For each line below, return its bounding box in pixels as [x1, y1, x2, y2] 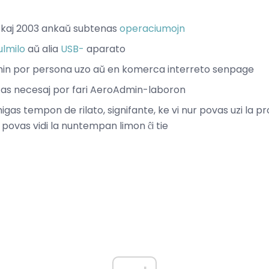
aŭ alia [25, 41, 61, 56]
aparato [84, 41, 125, 56]
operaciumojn [119, 21, 185, 35]
